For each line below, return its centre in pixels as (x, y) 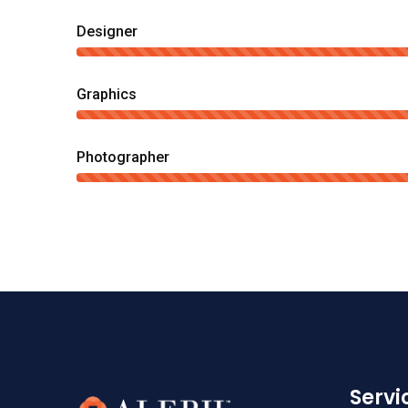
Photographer (123, 157)
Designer (107, 31)
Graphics (107, 94)
